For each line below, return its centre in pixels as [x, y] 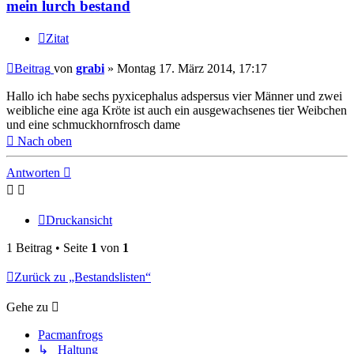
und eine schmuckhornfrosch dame [93, 125]
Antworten [33, 173]
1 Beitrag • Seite [49, 248]
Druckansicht [79, 220]
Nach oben [45, 141]
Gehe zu [27, 307]
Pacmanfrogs [70, 335]
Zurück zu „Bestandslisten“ [83, 277]
